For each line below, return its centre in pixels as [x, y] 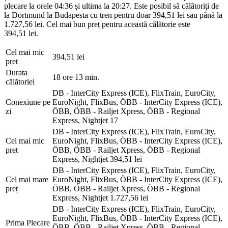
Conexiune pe [28, 102]
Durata [17, 72]
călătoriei [20, 81]
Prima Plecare [28, 222]
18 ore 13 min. [76, 77]
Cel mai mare [27, 179]
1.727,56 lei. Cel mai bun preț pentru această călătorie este [97, 24]
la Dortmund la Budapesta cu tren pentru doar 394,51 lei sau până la [113, 15]
